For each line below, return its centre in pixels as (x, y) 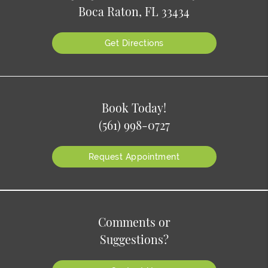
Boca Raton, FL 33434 (134, 11)
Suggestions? (134, 239)
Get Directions (134, 43)
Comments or (134, 222)
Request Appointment (134, 156)
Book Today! (134, 107)
